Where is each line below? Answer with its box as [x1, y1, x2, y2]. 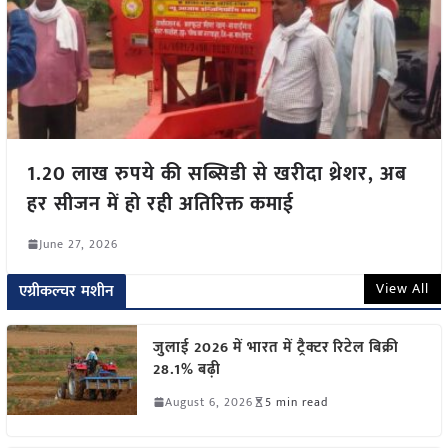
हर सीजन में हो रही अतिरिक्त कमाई [26, 186, 294, 221]
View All [376, 276, 430, 300]
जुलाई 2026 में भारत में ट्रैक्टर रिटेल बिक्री [152, 334, 399, 360]
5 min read [264, 391, 328, 412]
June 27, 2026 [38, 233, 118, 254]
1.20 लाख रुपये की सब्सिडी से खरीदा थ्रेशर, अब [26, 156, 407, 191]
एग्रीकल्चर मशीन [18, 277, 115, 305]
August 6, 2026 [164, 391, 253, 412]
